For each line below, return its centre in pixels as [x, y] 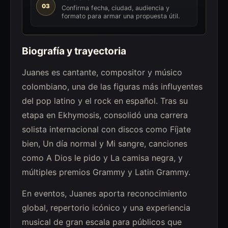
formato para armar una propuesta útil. [120, 16]
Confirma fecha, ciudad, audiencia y [115, 8]
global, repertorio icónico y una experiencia [106, 208]
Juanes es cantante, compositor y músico [102, 72]
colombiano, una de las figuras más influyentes [112, 86]
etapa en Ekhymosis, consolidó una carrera [105, 115]
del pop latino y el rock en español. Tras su [105, 101]
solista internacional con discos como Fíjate [106, 129]
